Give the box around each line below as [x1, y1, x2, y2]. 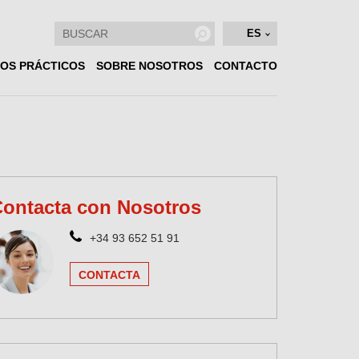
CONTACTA [79, 268, 140, 281]
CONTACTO [214, 59, 277, 72]
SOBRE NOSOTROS [96, 59, 203, 72]
